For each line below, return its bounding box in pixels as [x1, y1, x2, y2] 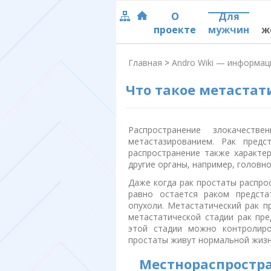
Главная [128, 57, 162, 68]
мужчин [208, 23, 249, 36]
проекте [154, 23, 196, 36]
